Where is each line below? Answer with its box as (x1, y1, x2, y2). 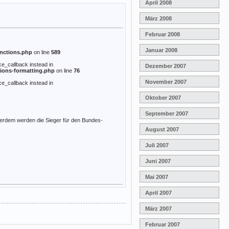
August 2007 (145, 126, 179, 132)
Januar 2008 (145, 47, 177, 53)
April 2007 (145, 189, 172, 196)
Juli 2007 (145, 142, 169, 148)
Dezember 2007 (145, 62, 186, 69)
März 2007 (145, 205, 172, 212)
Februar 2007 (145, 221, 180, 227)
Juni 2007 (145, 157, 171, 164)
